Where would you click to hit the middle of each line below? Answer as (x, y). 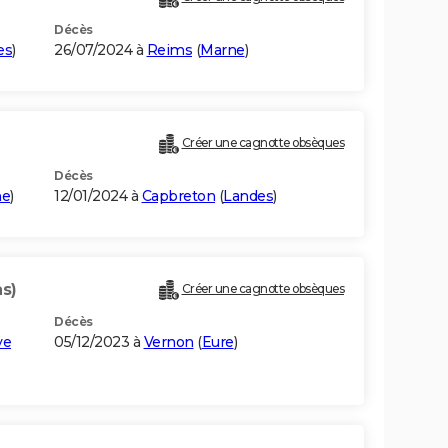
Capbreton (178, 196)
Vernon (168, 342)
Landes (248, 196)
